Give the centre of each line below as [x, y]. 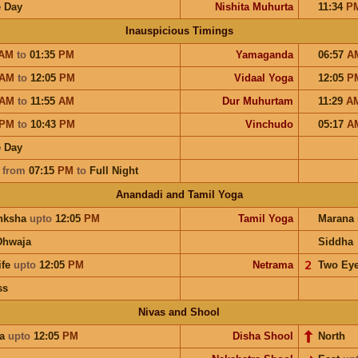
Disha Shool [263, 336]
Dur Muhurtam [257, 101]
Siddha [335, 241]
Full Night [113, 170]
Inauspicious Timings [179, 30]
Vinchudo [269, 124]
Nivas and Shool [179, 312]
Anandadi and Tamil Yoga [179, 194]
